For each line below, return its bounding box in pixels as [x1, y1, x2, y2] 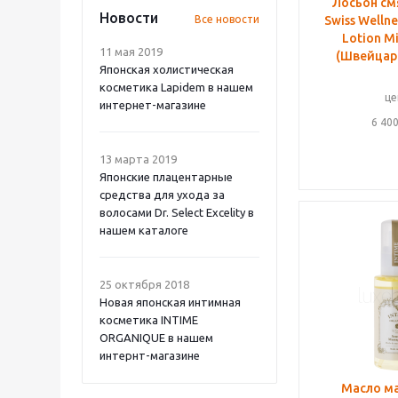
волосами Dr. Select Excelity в [99, 206, 254, 219]
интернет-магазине [99, 99, 206, 111]
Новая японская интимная [99, 296, 241, 308]
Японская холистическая [99, 63, 234, 76]
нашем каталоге [99, 224, 188, 236]
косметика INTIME [99, 314, 198, 326]
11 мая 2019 [99, 45, 163, 58]
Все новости [195, 13, 259, 25]
